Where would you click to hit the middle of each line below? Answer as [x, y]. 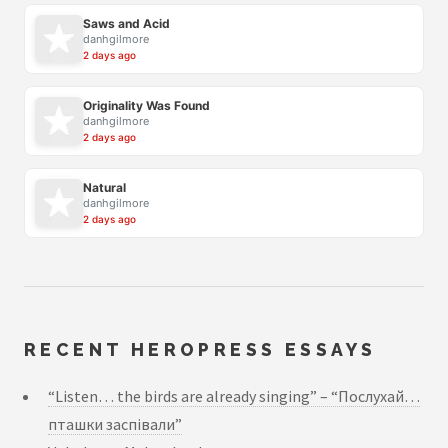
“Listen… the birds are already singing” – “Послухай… [234, 395]
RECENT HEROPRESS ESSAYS [200, 349]
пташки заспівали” [115, 423]
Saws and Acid [126, 24]
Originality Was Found [146, 106]
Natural [104, 188]
